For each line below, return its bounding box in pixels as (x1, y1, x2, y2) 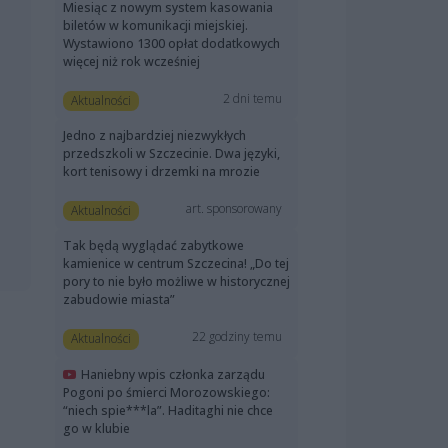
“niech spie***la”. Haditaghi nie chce (63, 401, 273, 419)
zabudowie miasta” (63, 291, 175, 309)
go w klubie (63, 419, 130, 437)
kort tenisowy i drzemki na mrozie (63, 163, 260, 181)
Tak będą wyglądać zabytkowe (63, 237, 244, 255)
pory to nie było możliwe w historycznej (63, 273, 290, 291)
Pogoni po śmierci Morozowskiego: (63, 383, 270, 401)
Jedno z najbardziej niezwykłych (63, 127, 246, 145)
